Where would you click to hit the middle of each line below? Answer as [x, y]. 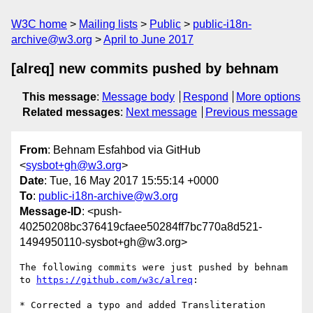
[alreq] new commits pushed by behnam [145, 68]
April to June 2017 [148, 39]
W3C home [39, 24]
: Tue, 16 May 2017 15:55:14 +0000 [131, 181]
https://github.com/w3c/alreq [115, 280]
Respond [205, 97]
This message [59, 97]
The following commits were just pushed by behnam [154, 268]
